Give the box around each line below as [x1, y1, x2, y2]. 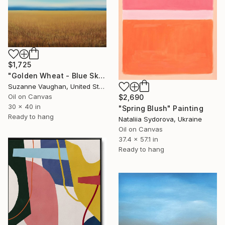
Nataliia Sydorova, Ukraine [119, 115, 202, 124]
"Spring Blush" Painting [119, 104, 203, 113]
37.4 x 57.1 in [119, 135, 158, 144]
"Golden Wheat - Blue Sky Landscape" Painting [98, 71, 105, 80]
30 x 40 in [8, 102, 41, 111]
